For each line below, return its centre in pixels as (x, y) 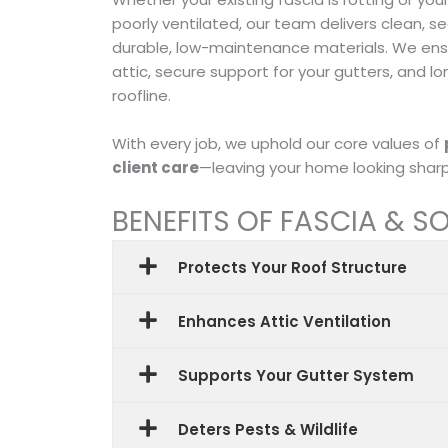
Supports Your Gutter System (296, 375)
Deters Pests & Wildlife (268, 429)
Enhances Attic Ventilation (284, 321)
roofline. (141, 95)
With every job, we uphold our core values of (278, 143)
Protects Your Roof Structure (292, 267)
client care (155, 167)
